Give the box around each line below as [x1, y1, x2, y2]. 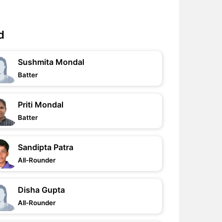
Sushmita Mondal [18, 57, 85, 67]
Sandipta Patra [18, 142, 74, 152]
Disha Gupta [18, 185, 65, 195]
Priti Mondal [18, 100, 64, 110]
